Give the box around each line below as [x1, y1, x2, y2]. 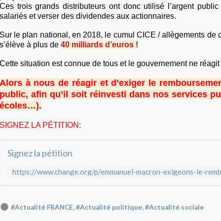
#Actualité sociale [145, 203, 204, 211]
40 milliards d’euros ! [61, 40, 138, 49]
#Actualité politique [76, 203, 142, 211]
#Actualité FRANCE [11, 203, 73, 211]
